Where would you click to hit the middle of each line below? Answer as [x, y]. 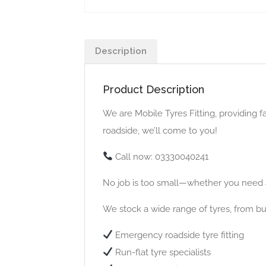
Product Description [153, 89]
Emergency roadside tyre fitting [179, 235]
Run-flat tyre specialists [162, 252]
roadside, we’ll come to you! [160, 130]
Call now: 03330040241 [161, 156]
